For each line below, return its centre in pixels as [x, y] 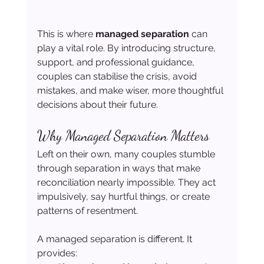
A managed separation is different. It [115, 239]
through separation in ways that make [120, 169]
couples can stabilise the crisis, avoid [118, 77]
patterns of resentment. [87, 211]
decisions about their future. [97, 105]
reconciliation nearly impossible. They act [127, 183]
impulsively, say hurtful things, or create [124, 197]
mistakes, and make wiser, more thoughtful [131, 91]
